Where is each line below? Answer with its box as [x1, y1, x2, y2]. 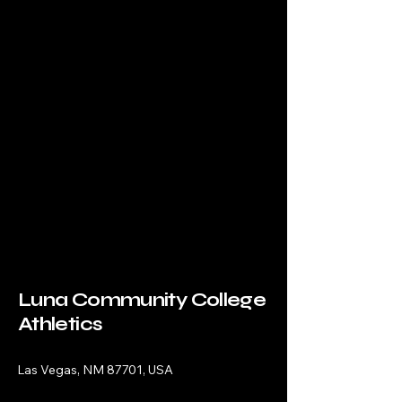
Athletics [18, 313, 103, 336]
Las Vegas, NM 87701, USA [17, 362, 173, 378]
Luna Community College [18, 289, 267, 311]
